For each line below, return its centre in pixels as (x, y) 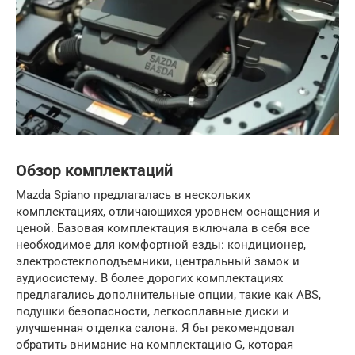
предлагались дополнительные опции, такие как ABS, (168, 295)
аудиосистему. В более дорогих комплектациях (149, 279)
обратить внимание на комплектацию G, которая (155, 345)
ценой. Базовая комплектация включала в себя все (163, 229)
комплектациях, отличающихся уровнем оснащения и (168, 212)
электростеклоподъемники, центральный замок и (158, 262)
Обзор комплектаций (94, 171)
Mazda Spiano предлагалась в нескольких (133, 195)
